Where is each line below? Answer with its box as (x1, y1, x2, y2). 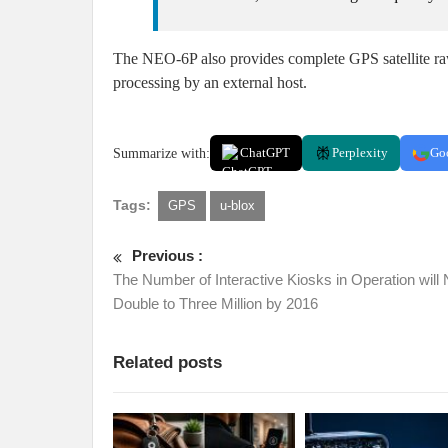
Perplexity (332, 145, 388, 161)
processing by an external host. (113, 74, 307, 92)
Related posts (113, 353, 222, 373)
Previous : (132, 247, 203, 265)
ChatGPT (240, 145, 290, 161)
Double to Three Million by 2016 (113, 295, 318, 313)
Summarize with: (113, 145, 210, 162)
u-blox (220, 198, 255, 214)
